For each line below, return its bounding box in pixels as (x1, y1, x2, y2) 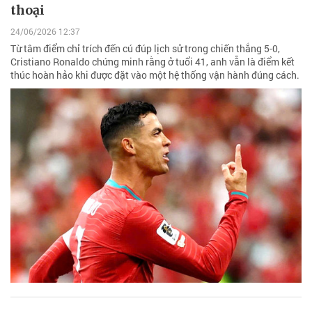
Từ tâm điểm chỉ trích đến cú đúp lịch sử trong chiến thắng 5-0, (10, 42, 280, 56)
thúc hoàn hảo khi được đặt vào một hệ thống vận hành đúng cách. (10, 68, 299, 82)
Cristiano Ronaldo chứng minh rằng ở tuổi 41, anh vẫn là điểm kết (10, 55, 295, 69)
